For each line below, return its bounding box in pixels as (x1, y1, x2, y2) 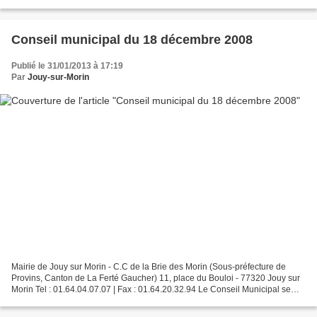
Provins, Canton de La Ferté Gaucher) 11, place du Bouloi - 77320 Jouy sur (11, 272, 300, 283)
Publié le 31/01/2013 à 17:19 (11, 61, 123, 71)
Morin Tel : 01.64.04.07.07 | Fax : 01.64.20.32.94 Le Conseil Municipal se (11, 284, 291, 294)
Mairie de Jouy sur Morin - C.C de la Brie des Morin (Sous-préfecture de (11, 261, 286, 272)
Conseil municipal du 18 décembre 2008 (11, 33, 253, 47)
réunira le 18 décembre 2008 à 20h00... (11, 295, 163, 306)
